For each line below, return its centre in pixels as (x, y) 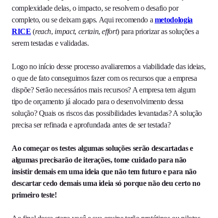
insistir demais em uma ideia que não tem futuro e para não (104, 172)
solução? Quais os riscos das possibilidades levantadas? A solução (107, 113)
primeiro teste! (34, 195)
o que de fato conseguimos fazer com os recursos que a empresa (104, 78)
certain (88, 32)
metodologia (173, 20)
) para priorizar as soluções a (158, 32)
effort (109, 32)
